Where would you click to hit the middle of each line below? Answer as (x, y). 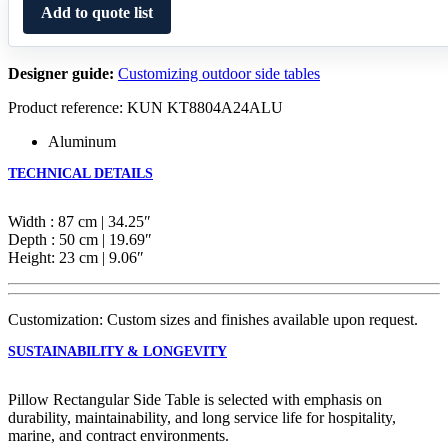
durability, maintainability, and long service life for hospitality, (202, 417)
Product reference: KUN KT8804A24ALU (145, 107)
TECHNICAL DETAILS (80, 173)
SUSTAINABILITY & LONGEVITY (117, 351)
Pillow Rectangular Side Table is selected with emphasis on (195, 399)
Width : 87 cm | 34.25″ (79, 221)
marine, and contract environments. (118, 435)
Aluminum (82, 141)
